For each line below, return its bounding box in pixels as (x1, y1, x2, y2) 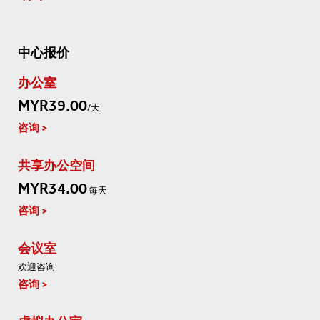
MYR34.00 (18, 179, 87, 199)
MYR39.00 (18, 96, 87, 116)
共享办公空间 (18, 158, 95, 174)
